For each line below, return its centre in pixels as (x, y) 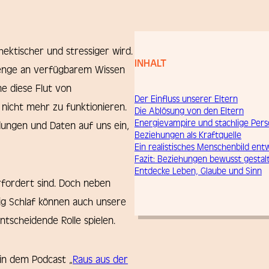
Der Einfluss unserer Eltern (186, 99)
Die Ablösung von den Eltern (189, 111)
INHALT (150, 64)
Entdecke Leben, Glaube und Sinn (198, 171)
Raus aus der (100, 260)
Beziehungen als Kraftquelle (188, 135)
